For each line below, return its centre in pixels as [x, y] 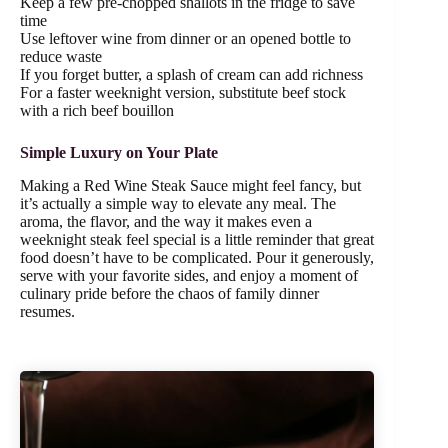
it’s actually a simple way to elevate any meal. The [178, 203]
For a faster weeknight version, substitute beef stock [183, 92]
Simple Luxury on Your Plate [119, 152]
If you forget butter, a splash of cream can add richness [191, 74]
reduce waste [61, 56]
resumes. [47, 311]
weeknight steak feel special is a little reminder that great [197, 239]
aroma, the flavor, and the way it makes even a [166, 221]
